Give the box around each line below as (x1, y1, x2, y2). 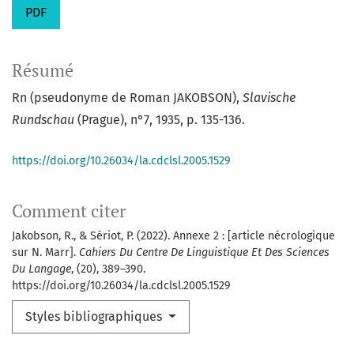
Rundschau (12, 112, 74, 128)
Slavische (243, 90, 296, 106)
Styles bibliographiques (25, 309, 165, 325)
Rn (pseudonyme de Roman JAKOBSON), (12, 90, 243, 106)
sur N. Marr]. (12, 246, 79, 260)
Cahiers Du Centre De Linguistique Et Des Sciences (79, 246, 330, 260)
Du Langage (12, 262, 71, 277)
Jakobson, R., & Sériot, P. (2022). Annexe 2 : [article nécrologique (12, 229, 335, 243)
